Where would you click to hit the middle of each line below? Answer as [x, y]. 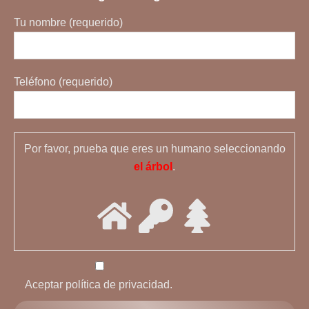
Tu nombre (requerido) [68, 23]
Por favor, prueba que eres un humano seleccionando [154, 149]
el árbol [153, 167]
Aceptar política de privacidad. [99, 285]
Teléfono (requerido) [63, 82]
